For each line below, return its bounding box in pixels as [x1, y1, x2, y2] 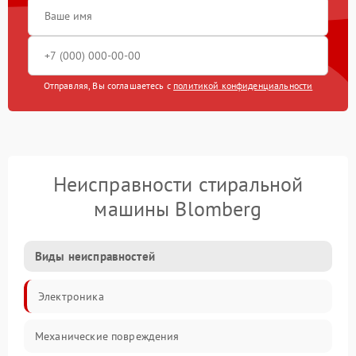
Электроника [38, 289, 104, 304]
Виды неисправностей [35, 249, 155, 265]
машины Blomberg [94, 195, 262, 222]
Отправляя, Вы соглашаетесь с [43, 79, 174, 92]
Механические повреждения [35, 329, 180, 344]
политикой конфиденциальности [173, 79, 313, 92]
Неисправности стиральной [52, 171, 304, 198]
